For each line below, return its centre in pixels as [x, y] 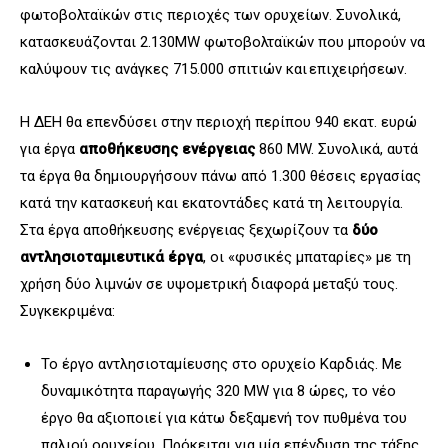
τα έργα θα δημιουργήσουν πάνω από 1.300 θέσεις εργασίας [220, 176]
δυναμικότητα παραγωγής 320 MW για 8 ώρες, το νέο [218, 391]
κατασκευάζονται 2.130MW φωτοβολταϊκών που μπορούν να [222, 42]
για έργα [49, 149]
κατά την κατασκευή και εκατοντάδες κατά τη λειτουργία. [211, 203]
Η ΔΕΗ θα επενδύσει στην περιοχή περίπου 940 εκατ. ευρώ [218, 122]
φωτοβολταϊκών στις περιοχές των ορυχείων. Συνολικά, [210, 15]
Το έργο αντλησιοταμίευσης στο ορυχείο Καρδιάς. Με [221, 364]
